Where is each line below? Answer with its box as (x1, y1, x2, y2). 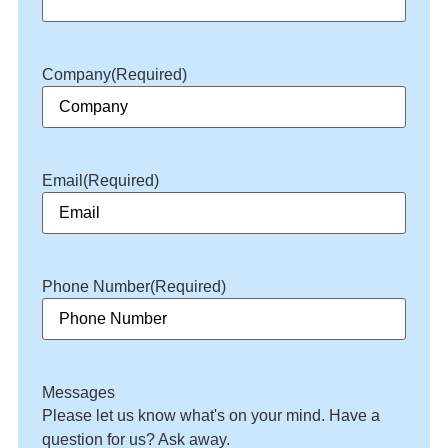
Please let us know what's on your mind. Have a (41, 406, 380, 424)
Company (41, 65, 111, 83)
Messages (41, 383, 115, 401)
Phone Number (41, 277, 150, 295)
